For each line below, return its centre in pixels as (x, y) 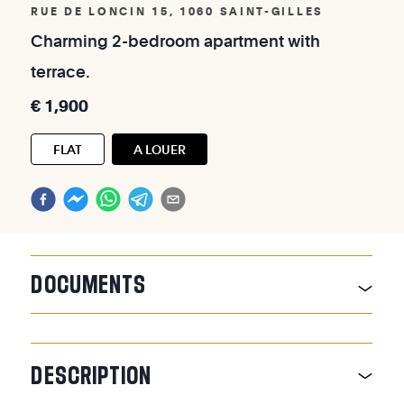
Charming (72, 41)
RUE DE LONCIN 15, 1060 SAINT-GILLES (177, 11)
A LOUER (160, 149)
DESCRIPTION (92, 375)
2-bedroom (158, 41)
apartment (246, 41)
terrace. (61, 72)
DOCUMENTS (89, 284)
